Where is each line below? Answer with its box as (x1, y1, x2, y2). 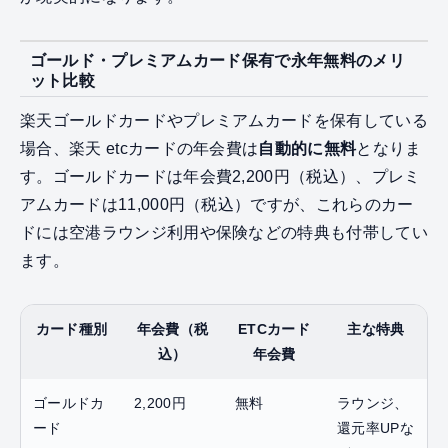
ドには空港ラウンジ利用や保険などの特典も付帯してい (20, 223, 429, 241)
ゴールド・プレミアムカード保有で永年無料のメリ (29, 52, 405, 70)
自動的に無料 (258, 139, 357, 157)
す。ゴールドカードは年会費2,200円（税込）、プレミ (20, 167, 421, 185)
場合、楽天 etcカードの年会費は (20, 139, 259, 157)
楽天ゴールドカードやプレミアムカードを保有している (20, 111, 429, 129)
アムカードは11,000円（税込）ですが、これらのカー (20, 195, 414, 213)
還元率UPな (337, 419, 414, 436)
